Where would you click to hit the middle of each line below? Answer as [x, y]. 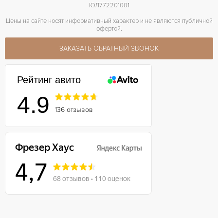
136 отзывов [74, 109]
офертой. [109, 28]
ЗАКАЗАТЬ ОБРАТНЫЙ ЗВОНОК [109, 48]
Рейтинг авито [49, 80]
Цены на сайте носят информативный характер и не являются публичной [109, 21]
